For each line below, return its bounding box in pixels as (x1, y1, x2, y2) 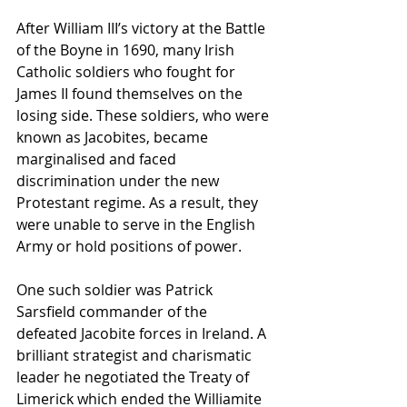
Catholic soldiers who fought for (16, 62, 239, 83)
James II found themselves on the (16, 84, 246, 104)
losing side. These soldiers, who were (16, 105, 273, 126)
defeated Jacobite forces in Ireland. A (16, 323, 270, 344)
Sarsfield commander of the (16, 302, 211, 323)
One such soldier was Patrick (16, 280, 216, 301)
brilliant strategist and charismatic (16, 345, 255, 366)
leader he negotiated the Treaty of (16, 367, 253, 388)
